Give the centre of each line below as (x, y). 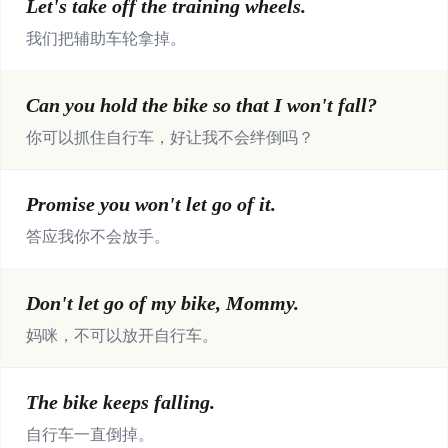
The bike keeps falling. (120, 402)
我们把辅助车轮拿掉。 (106, 38)
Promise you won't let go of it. (151, 204)
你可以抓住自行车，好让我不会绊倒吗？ (170, 137)
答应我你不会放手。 (98, 236)
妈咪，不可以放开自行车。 (122, 335)
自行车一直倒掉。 (90, 434)
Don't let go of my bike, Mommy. (162, 303)
